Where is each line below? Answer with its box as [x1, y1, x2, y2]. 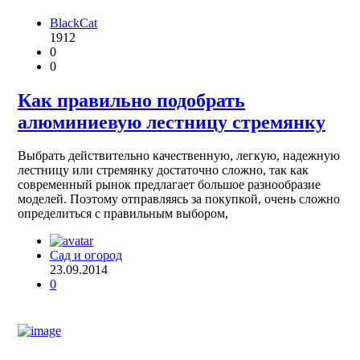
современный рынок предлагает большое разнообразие [18, 178, 321, 192]
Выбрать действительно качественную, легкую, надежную [18, 149, 340, 163]
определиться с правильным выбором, [18, 207, 228, 221]
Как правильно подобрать [18, 89, 245, 111]
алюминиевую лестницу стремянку [18, 111, 325, 133]
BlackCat [50, 15, 97, 30]
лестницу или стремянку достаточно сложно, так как [18, 163, 309, 178]
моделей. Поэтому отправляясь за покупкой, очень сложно [18, 192, 340, 207]
